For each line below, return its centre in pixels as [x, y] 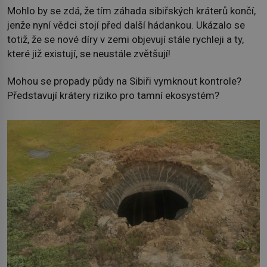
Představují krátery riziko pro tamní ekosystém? [113, 96]
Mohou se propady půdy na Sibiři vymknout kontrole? [124, 81]
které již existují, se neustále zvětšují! [89, 53]
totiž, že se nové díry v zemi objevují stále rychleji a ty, [125, 39]
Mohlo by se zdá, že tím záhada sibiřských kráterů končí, [131, 10]
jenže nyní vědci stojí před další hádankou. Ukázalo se [126, 25]
